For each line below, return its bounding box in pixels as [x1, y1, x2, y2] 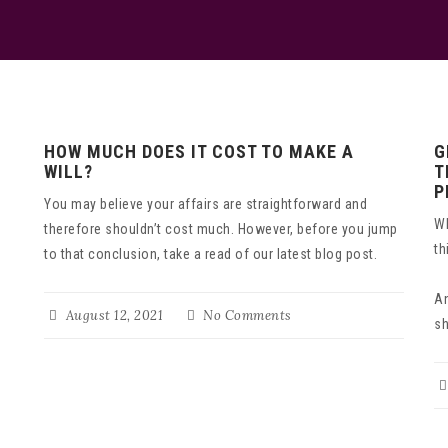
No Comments [199, 307, 292, 325]
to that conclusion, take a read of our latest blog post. [44, 246, 377, 263]
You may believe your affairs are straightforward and [44, 196, 367, 213]
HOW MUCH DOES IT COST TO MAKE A [44, 141, 354, 163]
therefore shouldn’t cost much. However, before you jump [44, 221, 398, 238]
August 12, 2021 [62, 307, 164, 325]
